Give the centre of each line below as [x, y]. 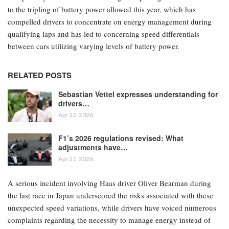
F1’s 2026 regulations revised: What [121, 138]
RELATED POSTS [40, 75]
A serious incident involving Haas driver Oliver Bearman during [109, 183]
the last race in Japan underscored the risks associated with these [110, 196]
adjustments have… [93, 147]
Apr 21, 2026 [76, 158]
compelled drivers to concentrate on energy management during [110, 22]
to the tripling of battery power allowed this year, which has [102, 9]
